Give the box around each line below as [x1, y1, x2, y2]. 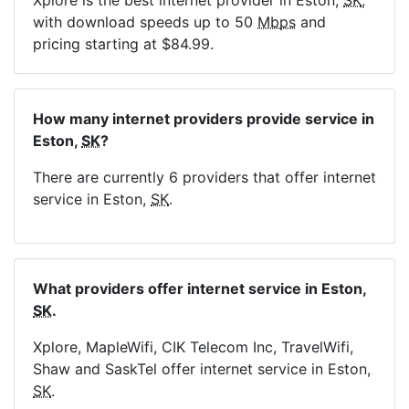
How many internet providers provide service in [33, 110, 374, 128]
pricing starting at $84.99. [33, 35, 214, 53]
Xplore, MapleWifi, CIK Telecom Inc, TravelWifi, [33, 338, 353, 356]
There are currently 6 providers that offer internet [33, 168, 376, 186]
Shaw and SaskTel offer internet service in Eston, [33, 360, 371, 378]
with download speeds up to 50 [33, 13, 257, 31]
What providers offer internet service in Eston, [33, 279, 366, 298]
